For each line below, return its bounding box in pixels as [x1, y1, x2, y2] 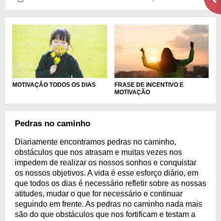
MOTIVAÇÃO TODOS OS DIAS [12, 81, 96, 88]
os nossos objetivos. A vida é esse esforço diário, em [15, 168, 198, 177]
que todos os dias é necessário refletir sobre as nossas [15, 179, 206, 187]
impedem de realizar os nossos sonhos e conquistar [15, 158, 196, 167]
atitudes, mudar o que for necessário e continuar [15, 189, 183, 198]
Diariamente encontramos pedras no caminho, [15, 137, 176, 146]
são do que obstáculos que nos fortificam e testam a [15, 210, 195, 219]
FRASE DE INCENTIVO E [114, 81, 184, 88]
